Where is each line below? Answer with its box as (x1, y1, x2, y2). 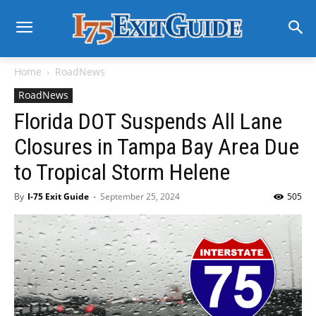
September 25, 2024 (100, 190, 180, 202)
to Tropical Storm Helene (14, 159, 230, 186)
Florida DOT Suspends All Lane (14, 108, 282, 135)
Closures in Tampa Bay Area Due (14, 133, 299, 160)
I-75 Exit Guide (28, 190, 89, 202)
